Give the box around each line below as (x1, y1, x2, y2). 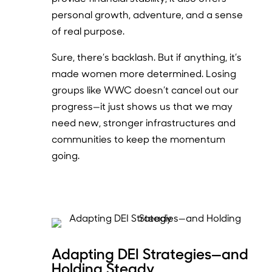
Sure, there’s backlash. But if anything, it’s (52, 50, 242, 63)
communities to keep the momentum (52, 132, 226, 145)
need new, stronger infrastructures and (52, 115, 236, 129)
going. (52, 148, 80, 161)
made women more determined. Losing (52, 66, 237, 80)
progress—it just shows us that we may (52, 99, 233, 112)
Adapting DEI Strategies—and (52, 243, 249, 263)
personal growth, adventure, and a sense (52, 7, 243, 21)
